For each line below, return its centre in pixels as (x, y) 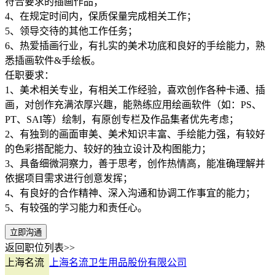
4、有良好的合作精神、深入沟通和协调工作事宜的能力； (130, 193)
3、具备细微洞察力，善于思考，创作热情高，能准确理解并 (135, 164)
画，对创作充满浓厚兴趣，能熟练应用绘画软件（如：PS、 (133, 105)
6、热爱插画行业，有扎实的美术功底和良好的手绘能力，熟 (135, 46)
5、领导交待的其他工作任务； (71, 31)
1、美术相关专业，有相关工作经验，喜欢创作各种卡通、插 (135, 90)
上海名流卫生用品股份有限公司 (118, 263)
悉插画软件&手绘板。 (53, 61)
